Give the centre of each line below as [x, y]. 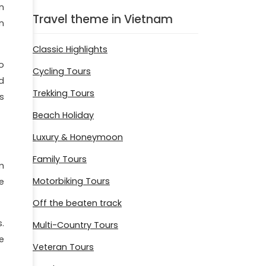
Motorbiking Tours [71, 181]
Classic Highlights [70, 50]
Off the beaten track [77, 203]
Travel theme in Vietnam [103, 19]
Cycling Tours [62, 72]
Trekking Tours [64, 94]
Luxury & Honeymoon [78, 137]
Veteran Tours [63, 247]
